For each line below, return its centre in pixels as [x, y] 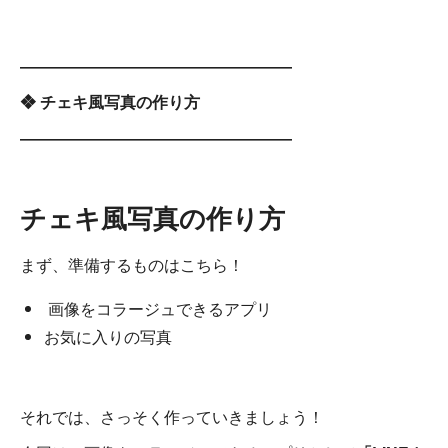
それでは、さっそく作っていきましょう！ [172, 416]
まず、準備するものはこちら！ [132, 264]
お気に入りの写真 [108, 336]
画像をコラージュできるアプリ [158, 308]
